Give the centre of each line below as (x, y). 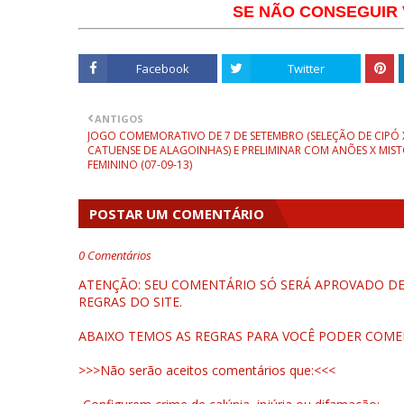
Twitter (306, 69)
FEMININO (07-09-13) (140, 165)
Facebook (162, 69)
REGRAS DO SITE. (130, 302)
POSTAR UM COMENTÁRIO (177, 214)
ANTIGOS (119, 119)
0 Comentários (115, 255)
